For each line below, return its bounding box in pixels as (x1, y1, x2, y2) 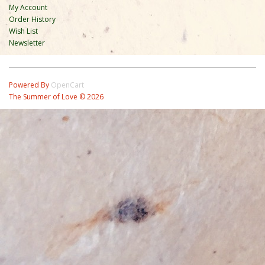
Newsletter (9, 37, 45, 48)
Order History (9, 14, 56, 24)
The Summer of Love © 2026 (9, 91, 104, 102)
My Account (9, 2, 47, 12)
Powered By (9, 79, 51, 90)
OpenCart (51, 79, 84, 90)
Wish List (9, 25, 38, 36)
